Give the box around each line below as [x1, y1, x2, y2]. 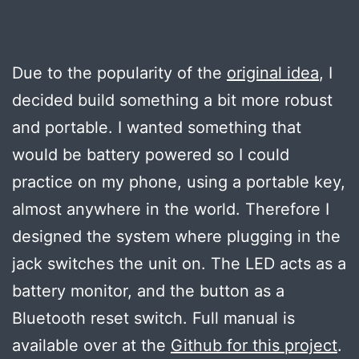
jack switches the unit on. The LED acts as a [12, 253, 346, 273]
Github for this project [171, 335, 337, 355]
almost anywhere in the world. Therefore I [12, 199, 329, 219]
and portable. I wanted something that [12, 117, 301, 137]
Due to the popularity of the [12, 63, 227, 83]
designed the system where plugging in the [12, 226, 341, 246]
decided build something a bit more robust [12, 90, 333, 110]
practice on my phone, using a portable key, [12, 171, 345, 192]
